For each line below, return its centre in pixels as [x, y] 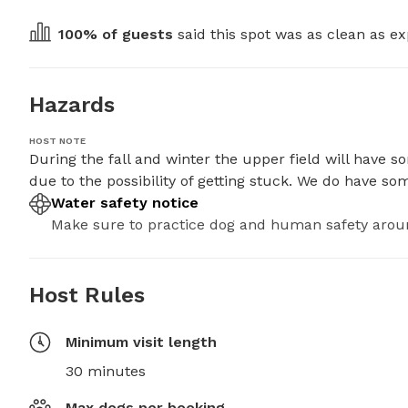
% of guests [128, 35]
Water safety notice [125, 203]
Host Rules [87, 296]
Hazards [72, 105]
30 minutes [106, 372]
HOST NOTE [57, 141]
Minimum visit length [141, 342]
